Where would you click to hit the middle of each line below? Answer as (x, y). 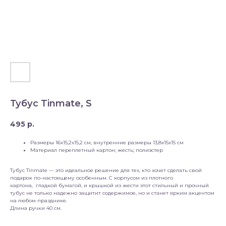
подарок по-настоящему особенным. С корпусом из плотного (92, 178)
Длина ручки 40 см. (36, 208)
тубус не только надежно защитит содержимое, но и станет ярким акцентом (112, 193)
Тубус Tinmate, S (51, 103)
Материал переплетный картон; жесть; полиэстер (97, 150)
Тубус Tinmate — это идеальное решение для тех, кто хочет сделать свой (106, 171)
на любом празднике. (39, 201)
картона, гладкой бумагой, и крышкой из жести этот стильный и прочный (109, 186)
